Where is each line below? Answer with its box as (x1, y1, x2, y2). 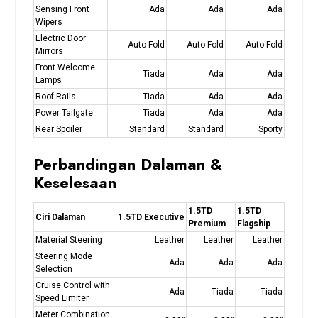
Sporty (258, 124, 283, 134)
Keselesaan (33, 170, 116, 194)
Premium (187, 218, 226, 229)
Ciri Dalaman (35, 212, 85, 222)
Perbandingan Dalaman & (33, 152, 222, 175)
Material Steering (35, 234, 102, 245)
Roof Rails (35, 91, 76, 102)
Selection (35, 263, 72, 274)
